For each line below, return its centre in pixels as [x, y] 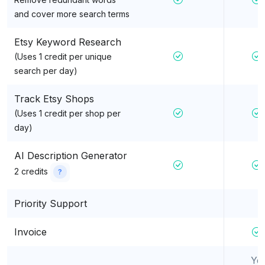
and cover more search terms [72, 14]
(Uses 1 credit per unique [63, 56]
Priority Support [51, 203]
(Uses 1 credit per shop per [67, 113]
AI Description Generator [71, 155]
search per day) [46, 70]
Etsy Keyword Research [68, 42]
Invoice [30, 232]
